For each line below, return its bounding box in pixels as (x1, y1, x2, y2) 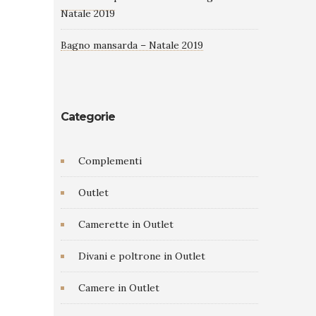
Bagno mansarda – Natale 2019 (61, 39, 203, 51)
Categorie (61, 110, 115, 123)
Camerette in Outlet (78, 218, 174, 231)
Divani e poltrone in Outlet (78, 250, 205, 262)
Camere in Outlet (78, 281, 159, 294)
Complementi (78, 154, 142, 167)
